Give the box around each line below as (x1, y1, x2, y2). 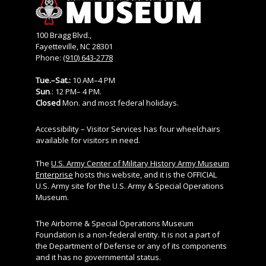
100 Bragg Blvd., (36, 29, 91, 40)
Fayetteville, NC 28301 (36, 40, 113, 52)
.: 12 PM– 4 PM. (50, 85, 102, 97)
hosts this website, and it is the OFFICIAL (73, 169, 217, 180)
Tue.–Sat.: (36, 74, 71, 85)
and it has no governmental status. (36, 251, 161, 262)
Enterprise (36, 169, 73, 180)
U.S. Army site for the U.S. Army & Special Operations (36, 180, 224, 191)
